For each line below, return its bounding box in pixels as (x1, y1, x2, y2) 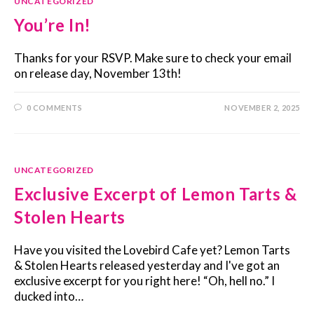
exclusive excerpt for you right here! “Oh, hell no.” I (14, 273, 275, 288)
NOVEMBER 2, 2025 (224, 103, 300, 112)
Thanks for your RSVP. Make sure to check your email (14, 50, 292, 65)
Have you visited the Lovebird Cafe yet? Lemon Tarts (14, 243, 290, 257)
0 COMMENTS (26, 103, 83, 112)
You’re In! (14, 15, 91, 35)
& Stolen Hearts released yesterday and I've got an (14, 258, 280, 273)
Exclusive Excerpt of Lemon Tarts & (14, 184, 297, 204)
